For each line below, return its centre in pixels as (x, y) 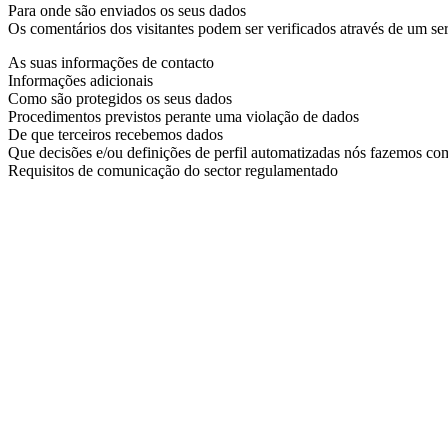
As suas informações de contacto (111, 62)
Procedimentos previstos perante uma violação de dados (183, 116)
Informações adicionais (80, 80)
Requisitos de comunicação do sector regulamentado (173, 170)
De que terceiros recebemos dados (115, 134)
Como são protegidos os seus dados (120, 98)
